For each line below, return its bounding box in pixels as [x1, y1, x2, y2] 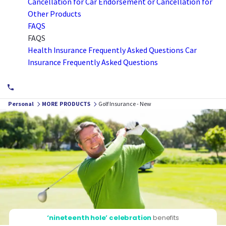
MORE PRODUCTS [41, 100, 92, 107]
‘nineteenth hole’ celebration [47, 213, 152, 223]
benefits [151, 213, 179, 223]
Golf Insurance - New [98, 100, 151, 107]
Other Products [28, 9, 81, 19]
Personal [8, 100, 35, 107]
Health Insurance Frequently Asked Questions [28, 45, 184, 55]
